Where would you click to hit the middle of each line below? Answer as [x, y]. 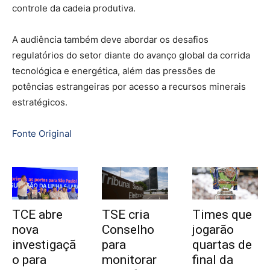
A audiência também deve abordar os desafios [110, 39]
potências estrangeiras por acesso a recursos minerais [129, 86]
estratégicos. [40, 102]
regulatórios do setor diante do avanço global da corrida [131, 55]
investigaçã [44, 245]
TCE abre [37, 215]
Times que [222, 215]
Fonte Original [42, 133]
